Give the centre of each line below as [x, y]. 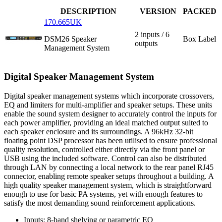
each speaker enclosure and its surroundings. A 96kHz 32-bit [99, 131]
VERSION [158, 11]
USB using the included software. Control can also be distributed [105, 158]
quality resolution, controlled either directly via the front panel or [104, 149]
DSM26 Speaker [70, 39]
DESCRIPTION [88, 11]
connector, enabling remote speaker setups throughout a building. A [109, 176]
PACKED [200, 11]
